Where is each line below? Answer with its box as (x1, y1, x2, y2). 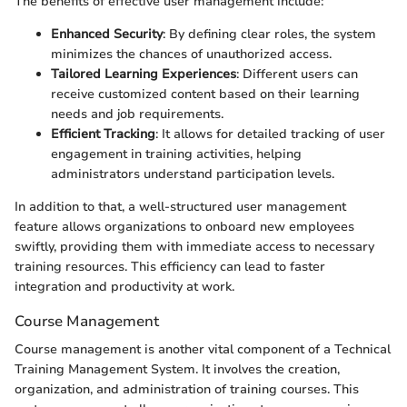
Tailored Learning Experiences (51, 65, 236, 83)
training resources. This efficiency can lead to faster (15, 258, 325, 275)
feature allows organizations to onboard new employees (15, 218, 354, 235)
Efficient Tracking (51, 125, 155, 143)
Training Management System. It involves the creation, (15, 361, 340, 379)
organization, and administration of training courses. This (15, 381, 359, 399)
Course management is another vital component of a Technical (15, 341, 391, 359)
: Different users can (236, 65, 358, 83)
